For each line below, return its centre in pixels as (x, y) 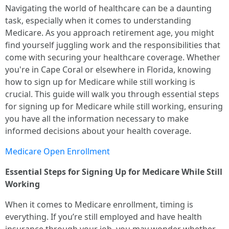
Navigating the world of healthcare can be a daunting (108, 8)
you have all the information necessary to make (97, 119)
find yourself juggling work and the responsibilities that (113, 45)
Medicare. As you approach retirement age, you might (110, 33)
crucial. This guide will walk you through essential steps (112, 94)
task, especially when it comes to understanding (98, 20)
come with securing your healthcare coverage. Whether (113, 57)
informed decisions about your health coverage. (98, 131)
